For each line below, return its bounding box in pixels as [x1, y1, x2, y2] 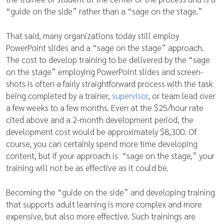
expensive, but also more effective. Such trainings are [6, 210, 195, 221]
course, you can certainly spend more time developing [6, 138, 197, 149]
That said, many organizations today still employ [6, 30, 179, 41]
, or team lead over [148, 90, 215, 101]
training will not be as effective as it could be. [6, 162, 168, 173]
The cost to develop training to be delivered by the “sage [6, 54, 210, 65]
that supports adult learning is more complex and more [6, 198, 202, 209]
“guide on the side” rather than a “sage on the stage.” [6, 5, 202, 16]
